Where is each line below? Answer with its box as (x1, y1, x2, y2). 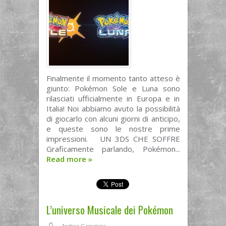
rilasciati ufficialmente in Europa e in (46, 93, 180, 103)
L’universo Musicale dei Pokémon (46, 202, 173, 217)
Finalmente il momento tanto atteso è (46, 73, 180, 83)
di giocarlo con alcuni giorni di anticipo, (46, 114, 180, 124)
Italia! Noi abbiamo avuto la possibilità (46, 103, 180, 114)
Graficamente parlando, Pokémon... (46, 144, 180, 154)
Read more (46, 154, 88, 164)
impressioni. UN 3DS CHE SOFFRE (46, 134, 180, 144)
